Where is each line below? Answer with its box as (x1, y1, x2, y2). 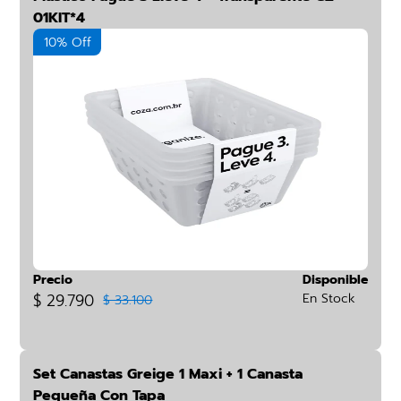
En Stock (302, 289, 355, 308)
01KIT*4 (33, 7, 86, 29)
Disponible (302, 270, 368, 289)
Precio (33, 270, 73, 289)
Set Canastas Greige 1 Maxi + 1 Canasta (33, 363, 303, 385)
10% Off (43, 33, 91, 52)
